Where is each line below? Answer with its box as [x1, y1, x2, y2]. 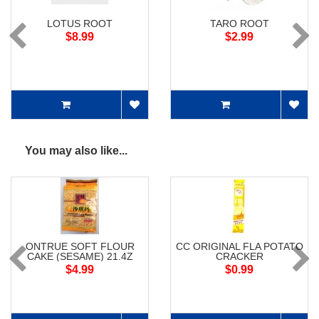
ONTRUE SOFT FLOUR [25, 241, 135, 253]
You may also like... [25, 145, 127, 157]
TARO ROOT [209, 18, 269, 30]
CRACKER [215, 251, 263, 263]
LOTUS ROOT [47, 18, 113, 30]
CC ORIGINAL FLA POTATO [175, 241, 303, 253]
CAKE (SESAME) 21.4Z [26, 251, 133, 263]
